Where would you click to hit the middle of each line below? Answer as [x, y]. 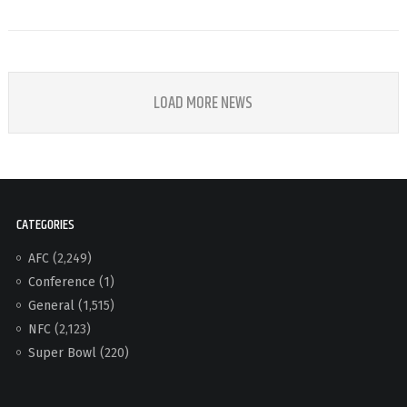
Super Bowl [62, 352]
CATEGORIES [45, 224]
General [51, 305]
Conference [61, 282]
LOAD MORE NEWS [203, 103]
